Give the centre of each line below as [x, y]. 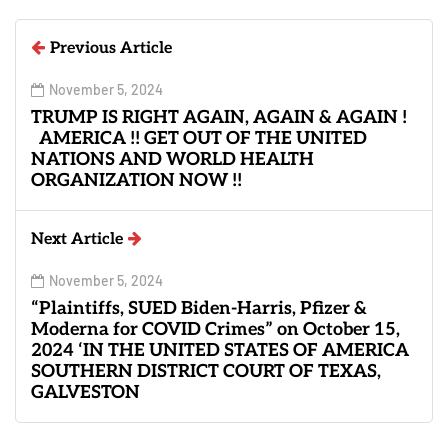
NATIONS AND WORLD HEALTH [172, 159]
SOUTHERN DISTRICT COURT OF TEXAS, [206, 371]
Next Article [77, 239]
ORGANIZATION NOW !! [136, 180]
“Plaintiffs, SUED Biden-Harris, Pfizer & [199, 308]
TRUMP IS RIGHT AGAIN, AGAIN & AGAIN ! [219, 117]
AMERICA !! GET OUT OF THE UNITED [199, 138]
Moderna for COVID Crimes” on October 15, [215, 329]
